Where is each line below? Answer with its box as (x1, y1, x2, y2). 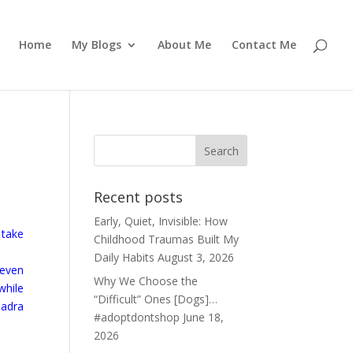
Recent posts (94, 188, 184, 206)
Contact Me (232, 37, 296, 52)
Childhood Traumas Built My (94, 232, 240, 247)
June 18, (183, 310, 225, 325)
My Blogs (72, 37, 121, 52)
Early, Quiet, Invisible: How (94, 214, 229, 229)
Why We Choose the (94, 273, 199, 288)
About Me (158, 37, 211, 52)
